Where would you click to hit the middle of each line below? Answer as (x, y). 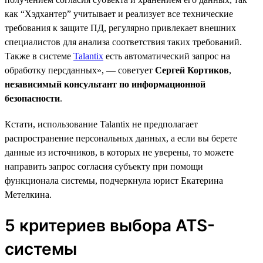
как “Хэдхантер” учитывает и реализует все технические (119, 14)
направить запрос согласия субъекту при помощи (104, 166)
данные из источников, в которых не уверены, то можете (119, 152)
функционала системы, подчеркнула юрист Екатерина (114, 180)
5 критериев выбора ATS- (110, 225)
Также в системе (39, 56)
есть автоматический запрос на (167, 56)
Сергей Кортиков (192, 70)
